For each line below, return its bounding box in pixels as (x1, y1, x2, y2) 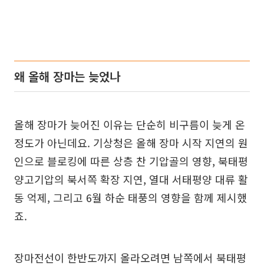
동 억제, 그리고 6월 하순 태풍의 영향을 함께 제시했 (14, 189, 247, 205)
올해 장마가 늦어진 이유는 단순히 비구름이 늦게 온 (14, 116, 245, 132)
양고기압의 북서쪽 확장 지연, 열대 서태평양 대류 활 (14, 171, 248, 187)
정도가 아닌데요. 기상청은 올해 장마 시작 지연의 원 (14, 134, 248, 150)
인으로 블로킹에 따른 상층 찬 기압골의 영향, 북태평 (14, 153, 248, 169)
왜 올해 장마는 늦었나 (14, 67, 120, 85)
